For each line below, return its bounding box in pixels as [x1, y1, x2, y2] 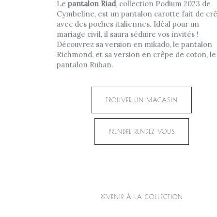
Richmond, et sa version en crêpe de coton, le [57, 50, 216, 59]
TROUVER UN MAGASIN [105, 96, 178, 103]
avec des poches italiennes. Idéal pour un [57, 19, 199, 29]
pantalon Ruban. [57, 60, 113, 69]
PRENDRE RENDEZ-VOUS [108, 128, 175, 135]
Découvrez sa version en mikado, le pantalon [57, 40, 212, 49]
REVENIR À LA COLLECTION [100, 193, 183, 200]
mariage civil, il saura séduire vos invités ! [57, 30, 199, 39]
